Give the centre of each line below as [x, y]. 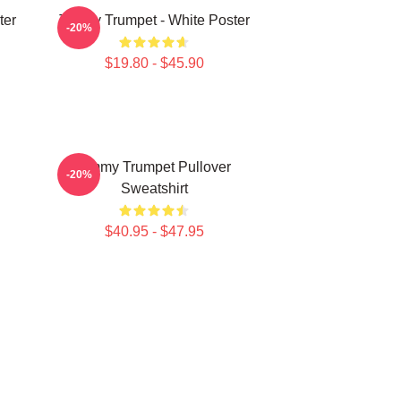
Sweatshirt [154, 188]
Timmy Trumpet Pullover [154, 167]
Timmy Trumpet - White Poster [154, 20]
